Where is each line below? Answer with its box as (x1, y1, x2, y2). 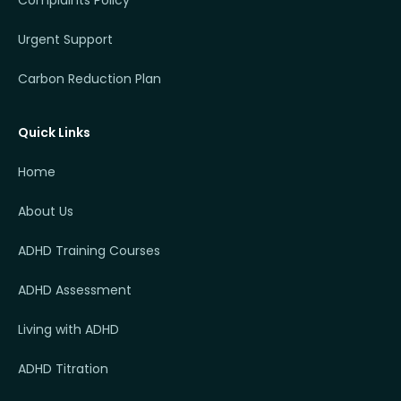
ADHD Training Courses (18, 242, 160, 260)
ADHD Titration (18, 360, 108, 379)
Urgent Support (18, 30, 113, 49)
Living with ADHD (18, 320, 119, 339)
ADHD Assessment (18, 281, 132, 300)
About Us (18, 202, 73, 221)
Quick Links (18, 124, 90, 142)
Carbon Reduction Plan (18, 70, 161, 89)
